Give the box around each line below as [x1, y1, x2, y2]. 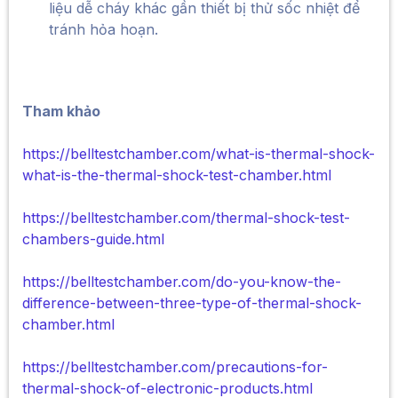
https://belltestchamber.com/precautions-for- [22, 358, 328, 376]
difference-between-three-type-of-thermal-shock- [22, 294, 362, 312]
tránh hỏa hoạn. [49, 20, 158, 38]
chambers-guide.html [22, 230, 164, 248]
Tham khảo [22, 102, 100, 120]
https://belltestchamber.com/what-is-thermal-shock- [22, 145, 375, 163]
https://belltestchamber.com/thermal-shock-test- [22, 209, 350, 227]
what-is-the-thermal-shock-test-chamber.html [22, 166, 331, 184]
